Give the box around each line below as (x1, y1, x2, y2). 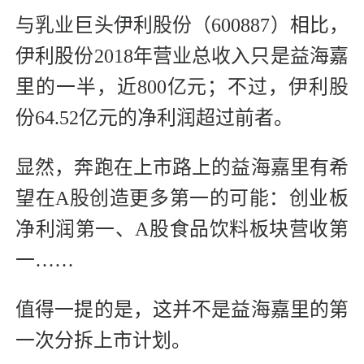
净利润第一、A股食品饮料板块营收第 (15, 219, 349, 240)
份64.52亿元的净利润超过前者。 (15, 107, 293, 129)
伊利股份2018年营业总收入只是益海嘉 (15, 45, 349, 67)
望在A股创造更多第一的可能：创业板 (15, 188, 349, 210)
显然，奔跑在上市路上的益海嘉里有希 (15, 157, 349, 179)
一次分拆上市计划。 (15, 330, 191, 352)
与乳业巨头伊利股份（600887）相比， (15, 15, 349, 37)
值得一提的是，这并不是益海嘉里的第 (15, 299, 349, 321)
